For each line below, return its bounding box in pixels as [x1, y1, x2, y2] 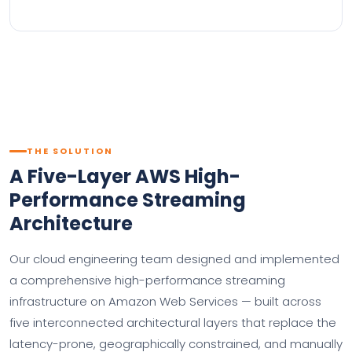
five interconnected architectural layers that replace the [9, 314, 336, 331]
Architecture [9, 211, 133, 236]
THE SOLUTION [27, 145, 113, 157]
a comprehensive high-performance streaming [9, 272, 285, 288]
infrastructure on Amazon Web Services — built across [9, 293, 321, 310]
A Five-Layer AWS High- [9, 163, 240, 189]
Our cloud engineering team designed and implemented [9, 251, 339, 267]
